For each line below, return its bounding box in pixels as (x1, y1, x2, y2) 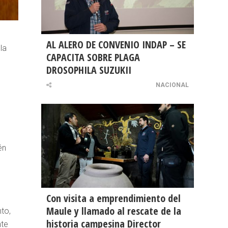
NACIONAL (156, 81, 189, 89)
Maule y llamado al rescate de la (46, 204, 181, 218)
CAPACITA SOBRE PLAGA (46, 50, 140, 65)
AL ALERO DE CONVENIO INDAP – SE (46, 38, 186, 52)
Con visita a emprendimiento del (46, 191, 181, 206)
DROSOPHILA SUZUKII (46, 63, 131, 77)
